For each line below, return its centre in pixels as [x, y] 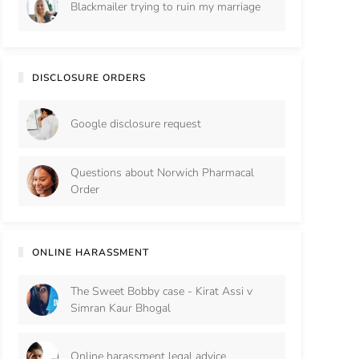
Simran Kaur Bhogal [120, 308]
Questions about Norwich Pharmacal [162, 172]
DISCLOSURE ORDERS [89, 77]
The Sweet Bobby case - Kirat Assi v [161, 291]
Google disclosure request [135, 124]
